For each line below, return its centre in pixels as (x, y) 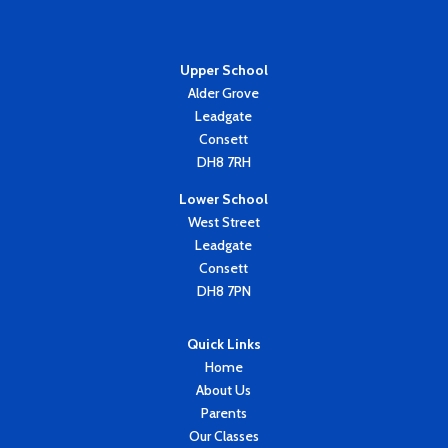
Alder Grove (224, 92)
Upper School (223, 69)
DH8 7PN (223, 290)
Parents (223, 412)
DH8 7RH (223, 161)
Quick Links (223, 343)
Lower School (224, 198)
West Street (223, 221)
